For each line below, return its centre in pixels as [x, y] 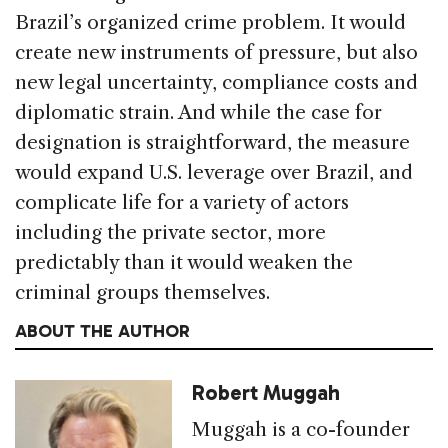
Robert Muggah [266, 392]
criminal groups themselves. [142, 292]
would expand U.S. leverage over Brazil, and [214, 172]
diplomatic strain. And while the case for [198, 112]
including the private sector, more [170, 232]
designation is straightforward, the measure [212, 142]
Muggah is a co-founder [301, 429]
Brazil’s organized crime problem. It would [210, 22]
